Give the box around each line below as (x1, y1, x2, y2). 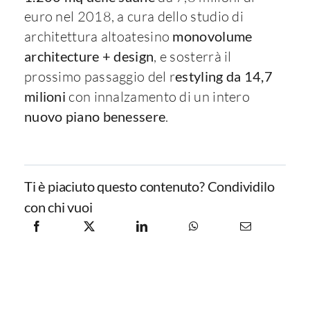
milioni (24, 88, 66, 105)
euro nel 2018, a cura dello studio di (24, 8, 244, 26)
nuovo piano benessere (24, 108, 166, 125)
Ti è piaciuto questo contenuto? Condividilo (24, 178, 275, 195)
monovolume (172, 28, 253, 45)
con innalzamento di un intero (66, 88, 250, 106)
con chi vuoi (24, 199, 93, 216)
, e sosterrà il (154, 48, 232, 66)
